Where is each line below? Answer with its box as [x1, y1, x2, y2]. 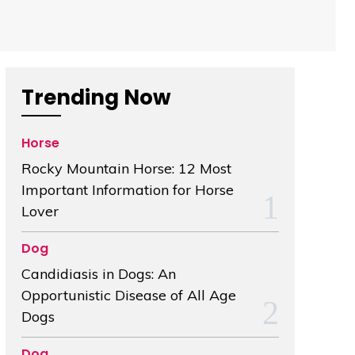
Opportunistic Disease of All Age [21, 286, 236, 305]
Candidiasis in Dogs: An [21, 265, 176, 284]
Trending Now [21, 83, 171, 113]
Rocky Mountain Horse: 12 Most [21, 159, 231, 178]
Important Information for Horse [21, 181, 234, 200]
